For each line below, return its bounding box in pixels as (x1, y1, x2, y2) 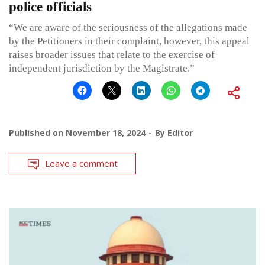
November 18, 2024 (66, 127, 146, 139)
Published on (9, 127, 66, 139)
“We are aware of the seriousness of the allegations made (9, 22, 247, 34)
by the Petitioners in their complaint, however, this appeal (9, 35, 250, 47)
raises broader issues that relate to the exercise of (9, 49, 215, 61)
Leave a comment (45, 157, 118, 170)
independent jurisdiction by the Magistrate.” (9, 63, 195, 75)
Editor (167, 127, 193, 139)
